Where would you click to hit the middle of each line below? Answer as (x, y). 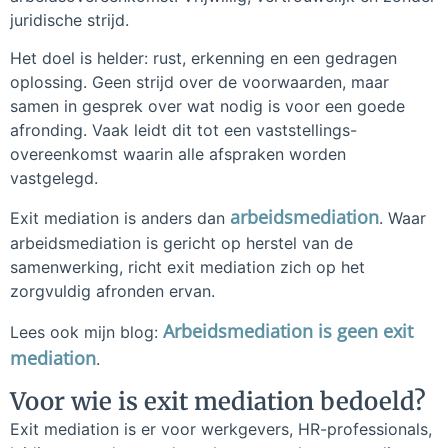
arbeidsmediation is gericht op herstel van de (181, 243)
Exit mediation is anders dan (120, 218)
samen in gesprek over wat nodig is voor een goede (207, 106)
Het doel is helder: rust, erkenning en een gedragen (203, 58)
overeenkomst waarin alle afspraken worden (178, 154)
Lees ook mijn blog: (86, 331)
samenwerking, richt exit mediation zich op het (187, 267)
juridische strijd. (69, 19)
